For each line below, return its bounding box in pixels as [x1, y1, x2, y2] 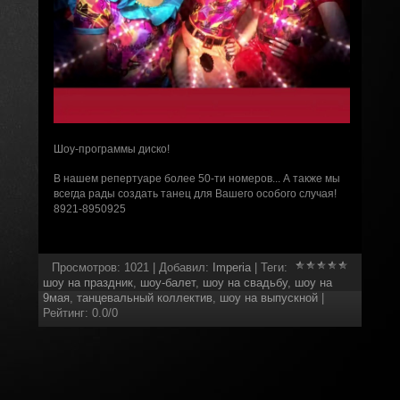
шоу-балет [139, 276, 196, 289]
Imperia [212, 261, 251, 274]
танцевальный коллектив [76, 291, 212, 304]
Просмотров [51, 261, 117, 274]
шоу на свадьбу [202, 276, 287, 289]
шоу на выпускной [219, 291, 318, 304]
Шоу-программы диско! [53, 143, 172, 156]
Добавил [158, 261, 205, 274]
